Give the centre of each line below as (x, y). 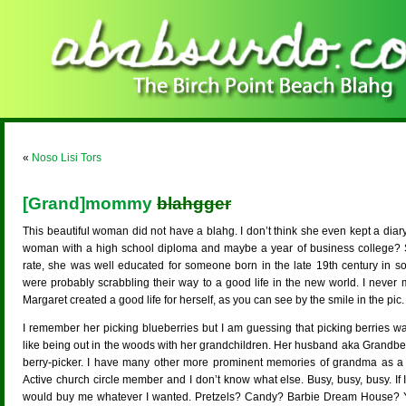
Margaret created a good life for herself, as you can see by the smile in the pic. (213, 300)
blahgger (194, 203)
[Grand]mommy (90, 203)
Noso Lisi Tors (67, 158)
